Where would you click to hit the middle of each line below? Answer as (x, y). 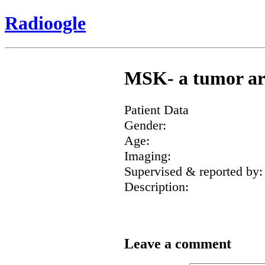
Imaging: (148, 156)
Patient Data (156, 109)
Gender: (145, 125)
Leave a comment (178, 244)
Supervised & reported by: (193, 171)
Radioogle (45, 23)
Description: (156, 186)
